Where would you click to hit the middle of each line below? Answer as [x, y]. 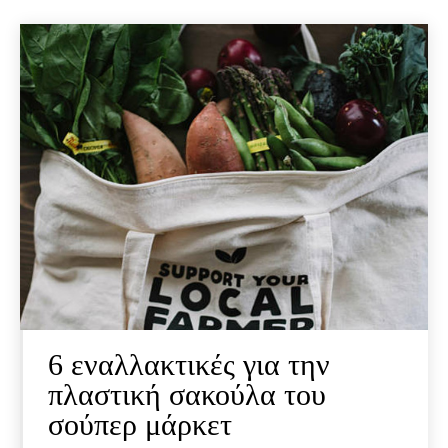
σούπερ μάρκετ [140, 424]
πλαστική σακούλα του [187, 394]
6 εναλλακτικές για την [189, 364]
